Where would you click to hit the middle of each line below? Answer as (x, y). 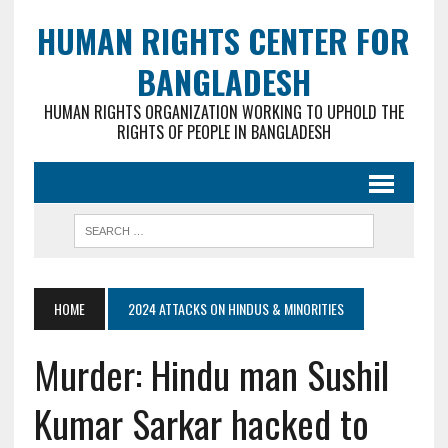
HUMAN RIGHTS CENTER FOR (224, 40)
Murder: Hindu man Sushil (211, 374)
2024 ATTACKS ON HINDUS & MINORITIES (235, 308)
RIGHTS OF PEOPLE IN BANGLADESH (223, 132)
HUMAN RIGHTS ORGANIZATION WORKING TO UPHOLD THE (223, 112)
